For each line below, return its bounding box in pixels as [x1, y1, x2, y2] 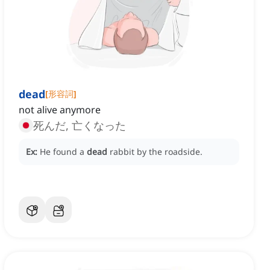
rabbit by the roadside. [110, 146, 202, 158]
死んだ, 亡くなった [33, 118, 126, 133]
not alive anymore [19, 103, 101, 117]
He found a [40, 146, 87, 158]
